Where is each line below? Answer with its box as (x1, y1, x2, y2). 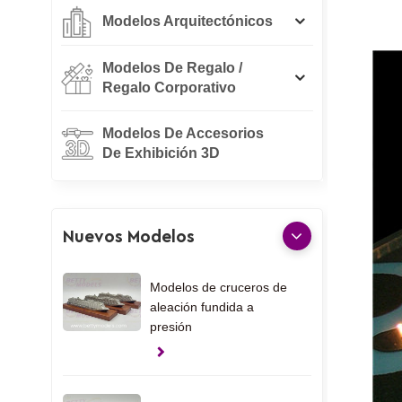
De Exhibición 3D (102, 144, 220, 161)
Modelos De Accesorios (102, 125, 264, 141)
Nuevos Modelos (62, 228, 195, 246)
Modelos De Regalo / (102, 59, 242, 75)
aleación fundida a (149, 299, 254, 314)
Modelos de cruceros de (149, 279, 287, 294)
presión (149, 319, 192, 334)
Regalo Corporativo (102, 79, 236, 95)
